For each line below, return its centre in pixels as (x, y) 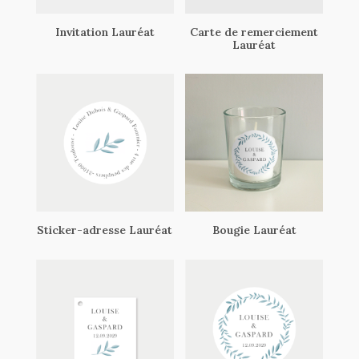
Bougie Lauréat (254, 230)
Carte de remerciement (254, 32)
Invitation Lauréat (105, 32)
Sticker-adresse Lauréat (105, 230)
